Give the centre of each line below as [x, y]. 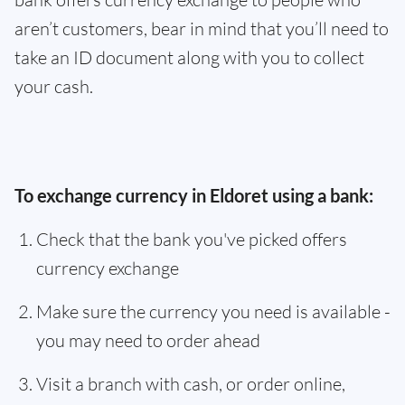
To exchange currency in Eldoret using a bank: [194, 195]
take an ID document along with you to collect [189, 57]
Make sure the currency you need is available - [213, 311]
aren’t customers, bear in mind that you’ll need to [202, 28]
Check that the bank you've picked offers [192, 239]
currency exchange [108, 268]
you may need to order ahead [148, 340]
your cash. [54, 86]
